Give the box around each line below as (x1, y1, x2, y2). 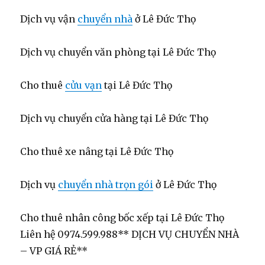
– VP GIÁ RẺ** (20, 245, 88, 257)
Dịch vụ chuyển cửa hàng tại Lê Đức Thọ (20, 112, 209, 125)
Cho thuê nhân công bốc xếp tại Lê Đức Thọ (20, 212, 225, 224)
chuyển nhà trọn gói (58, 179, 154, 191)
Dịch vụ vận (20, 13, 78, 25)
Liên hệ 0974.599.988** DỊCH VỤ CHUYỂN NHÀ (20, 228, 240, 241)
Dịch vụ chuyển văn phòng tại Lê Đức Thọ (20, 46, 216, 59)
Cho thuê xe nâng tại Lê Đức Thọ (20, 146, 174, 158)
